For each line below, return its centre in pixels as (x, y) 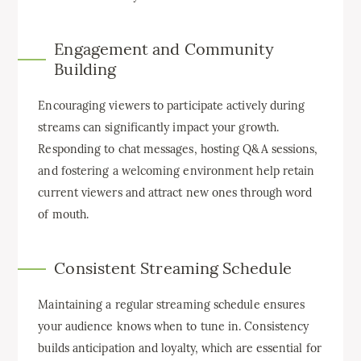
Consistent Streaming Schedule (173, 268)
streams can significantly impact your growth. (159, 128)
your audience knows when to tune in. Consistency (174, 327)
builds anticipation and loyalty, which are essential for (180, 349)
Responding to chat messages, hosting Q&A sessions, (178, 149)
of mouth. (64, 215)
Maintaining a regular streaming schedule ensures (172, 305)
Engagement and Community (164, 49)
